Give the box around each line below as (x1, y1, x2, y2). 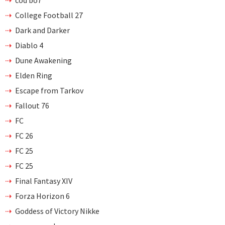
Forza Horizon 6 (15, 190, 70, 201)
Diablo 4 (15, 40, 43, 50)
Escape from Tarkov (15, 85, 83, 95)
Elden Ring (15, 70, 52, 80)
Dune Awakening (15, 55, 72, 65)
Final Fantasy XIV (15, 175, 72, 186)
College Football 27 (15, 10, 83, 20)
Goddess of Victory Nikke (15, 205, 99, 216)
